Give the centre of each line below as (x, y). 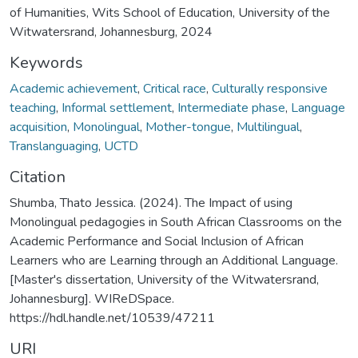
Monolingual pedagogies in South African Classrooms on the (176, 222)
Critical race (175, 88)
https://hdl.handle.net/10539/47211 (112, 318)
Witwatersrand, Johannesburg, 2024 (111, 32)
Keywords (46, 62)
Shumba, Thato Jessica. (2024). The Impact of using (151, 203)
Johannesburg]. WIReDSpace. (92, 298)
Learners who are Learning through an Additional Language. (174, 260)
